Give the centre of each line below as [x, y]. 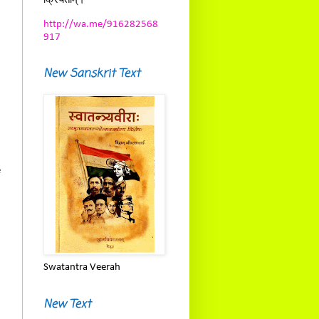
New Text [67, 304]
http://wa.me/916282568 [101, 24]
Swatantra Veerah [82, 267]
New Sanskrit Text [92, 74]
